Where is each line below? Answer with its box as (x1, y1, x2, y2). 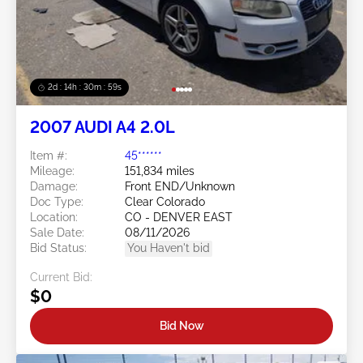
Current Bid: (30, 271, 92, 284)
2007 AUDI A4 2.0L (30, 117, 177, 138)
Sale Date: (30, 226, 84, 240)
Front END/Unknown (125, 180, 235, 194)
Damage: (30, 180, 78, 194)
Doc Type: (30, 195, 83, 209)
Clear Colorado (125, 195, 205, 209)
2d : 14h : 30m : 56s (48, 83, 122, 92)
